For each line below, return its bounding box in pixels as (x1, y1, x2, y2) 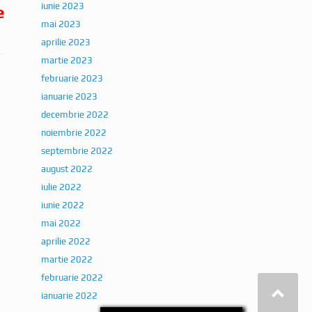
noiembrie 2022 (41, 127, 107, 139)
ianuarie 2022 (41, 290, 98, 302)
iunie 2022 (41, 200, 85, 211)
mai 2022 (41, 218, 81, 229)
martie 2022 (41, 254, 93, 265)
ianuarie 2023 (41, 91, 98, 102)
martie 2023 (41, 55, 93, 66)
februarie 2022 (41, 272, 104, 283)
